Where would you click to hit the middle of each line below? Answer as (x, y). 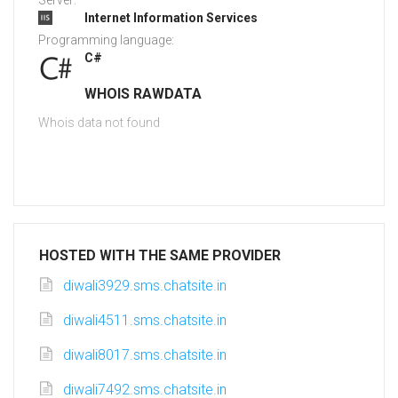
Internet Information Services (171, 18)
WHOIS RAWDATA (143, 94)
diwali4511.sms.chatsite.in (145, 321)
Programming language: (106, 40)
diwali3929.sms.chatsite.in (145, 286)
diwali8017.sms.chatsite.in (145, 355)
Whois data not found (99, 123)
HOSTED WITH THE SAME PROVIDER (160, 256)
